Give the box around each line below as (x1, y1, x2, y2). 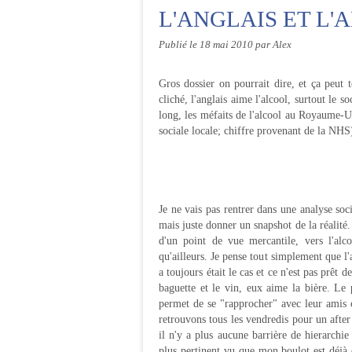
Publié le (159, 39, 200, 50)
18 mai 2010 (200, 39, 255, 50)
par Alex (255, 39, 291, 50)
